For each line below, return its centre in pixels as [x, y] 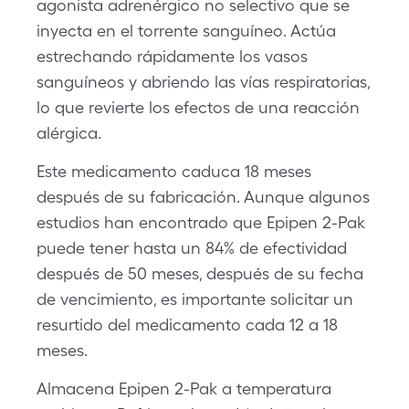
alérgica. [69, 133]
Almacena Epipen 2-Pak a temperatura [184, 388]
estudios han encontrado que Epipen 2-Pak [201, 222]
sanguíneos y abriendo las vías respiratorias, [203, 82]
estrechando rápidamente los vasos [172, 56]
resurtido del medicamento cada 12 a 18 [187, 325]
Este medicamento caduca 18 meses [174, 171]
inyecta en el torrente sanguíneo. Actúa [186, 31]
